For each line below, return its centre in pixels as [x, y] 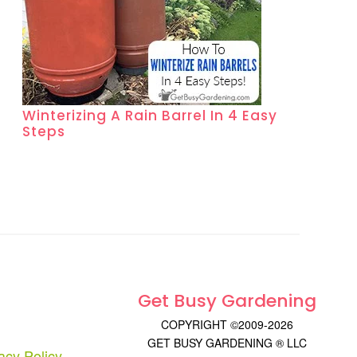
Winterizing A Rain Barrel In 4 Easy [149, 116]
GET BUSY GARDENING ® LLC [227, 342]
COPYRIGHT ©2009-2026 [227, 324]
